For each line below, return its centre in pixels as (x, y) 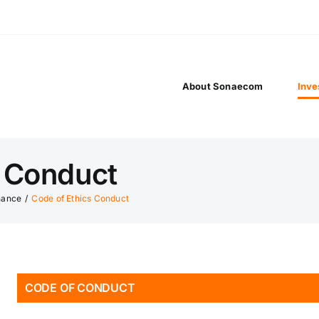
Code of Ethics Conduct (80, 198)
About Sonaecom (223, 86)
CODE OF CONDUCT (80, 288)
